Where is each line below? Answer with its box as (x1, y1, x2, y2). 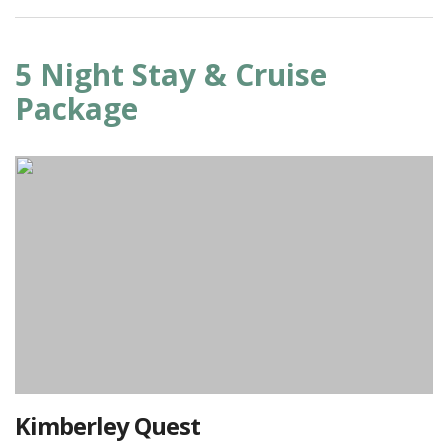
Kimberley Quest (15, 409, 200, 442)
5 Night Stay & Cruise (15, 54, 327, 95)
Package (15, 88, 138, 129)
